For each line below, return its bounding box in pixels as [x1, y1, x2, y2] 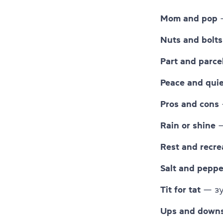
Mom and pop [160, 13, 218, 23]
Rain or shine [160, 120, 216, 130]
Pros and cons [160, 99, 219, 109]
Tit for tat [160, 185, 201, 194]
